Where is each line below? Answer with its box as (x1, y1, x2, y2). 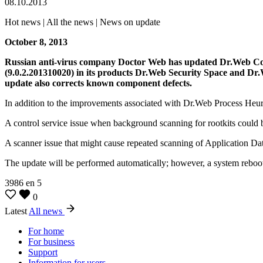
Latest (5, 205, 29, 216)
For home (28, 225, 64, 236)
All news (29, 205, 65, 216)
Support (28, 247, 58, 257)
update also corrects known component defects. (5, 77, 192, 88)
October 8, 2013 (5, 36, 68, 47)
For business (28, 236, 75, 247)
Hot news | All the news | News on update (5, 16, 160, 27)
